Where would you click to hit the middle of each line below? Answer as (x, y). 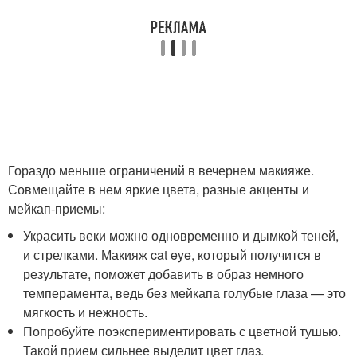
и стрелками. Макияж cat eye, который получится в (173, 254)
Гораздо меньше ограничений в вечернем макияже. (161, 170)
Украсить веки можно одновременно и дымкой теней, (181, 235)
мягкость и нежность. (86, 312)
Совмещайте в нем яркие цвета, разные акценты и (159, 189)
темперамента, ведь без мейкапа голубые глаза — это (185, 292)
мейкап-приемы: (57, 208)
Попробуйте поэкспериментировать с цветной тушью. (182, 331)
